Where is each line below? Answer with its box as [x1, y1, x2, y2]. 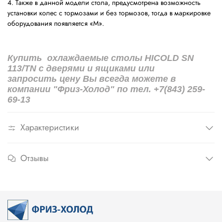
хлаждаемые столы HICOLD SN [53, 53, 194, 63]
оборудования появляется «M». [7, 18, 104, 29]
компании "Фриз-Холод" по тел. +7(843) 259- [7, 84, 205, 95]
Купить [7, 53, 45, 63]
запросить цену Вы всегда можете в [7, 74, 176, 84]
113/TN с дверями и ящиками [7, 63, 136, 74]
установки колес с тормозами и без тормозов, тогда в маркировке [7, 8, 211, 18]
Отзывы [20, 152, 49, 165]
